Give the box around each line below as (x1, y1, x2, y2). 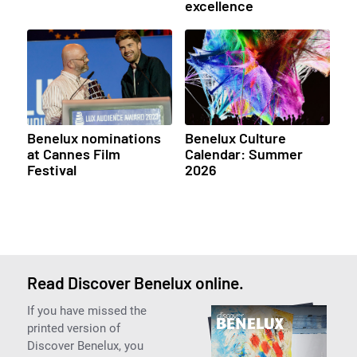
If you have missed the (26, 304, 147, 319)
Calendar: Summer (184, 145, 303, 163)
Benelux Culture (184, 129, 286, 147)
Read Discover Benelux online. (26, 273, 244, 293)
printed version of (26, 321, 120, 336)
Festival (26, 161, 76, 179)
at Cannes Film (26, 145, 120, 163)
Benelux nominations (26, 129, 161, 147)
